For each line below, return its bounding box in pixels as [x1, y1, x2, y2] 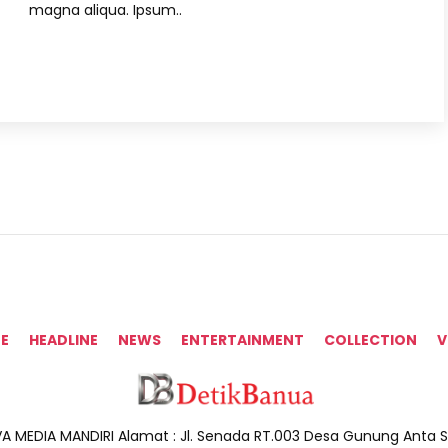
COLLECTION [324, 330, 417, 350]
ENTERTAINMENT [181, 330, 304, 350]
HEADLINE [29, 330, 98, 350]
